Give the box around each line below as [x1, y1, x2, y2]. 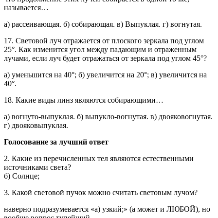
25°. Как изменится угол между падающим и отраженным [4, 45, 197, 54]
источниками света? [4, 163, 71, 171]
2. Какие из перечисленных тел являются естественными [4, 154, 194, 163]
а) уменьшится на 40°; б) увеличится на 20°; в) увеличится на [4, 71, 207, 79]
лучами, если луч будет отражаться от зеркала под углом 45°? [4, 54, 207, 62]
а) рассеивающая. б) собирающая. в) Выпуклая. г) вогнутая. [4, 20, 202, 28]
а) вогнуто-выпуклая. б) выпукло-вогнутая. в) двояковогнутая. [4, 112, 213, 121]
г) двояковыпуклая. [4, 121, 68, 129]
